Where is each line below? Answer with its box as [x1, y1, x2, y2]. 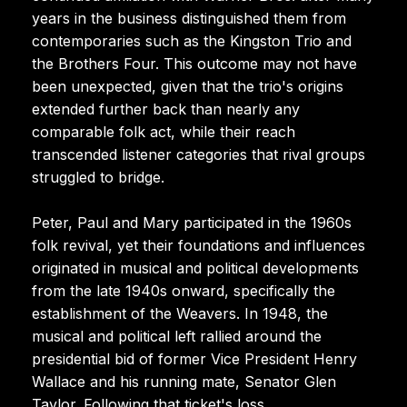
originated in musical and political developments [32, 258, 359, 277]
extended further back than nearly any [32, 99, 300, 118]
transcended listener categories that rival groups [32, 144, 365, 164]
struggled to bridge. [32, 167, 164, 186]
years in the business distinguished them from [32, 8, 346, 27]
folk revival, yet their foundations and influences [32, 235, 365, 254]
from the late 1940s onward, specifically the [32, 281, 335, 300]
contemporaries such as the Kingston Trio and [32, 31, 352, 50]
